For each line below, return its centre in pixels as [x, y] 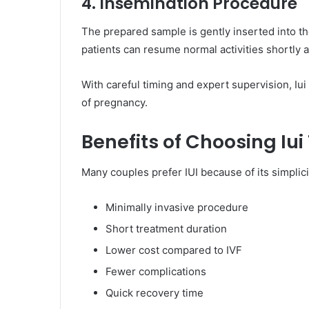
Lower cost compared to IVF [174, 250]
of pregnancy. [114, 102]
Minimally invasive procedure [177, 208]
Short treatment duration [166, 229]
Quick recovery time [154, 293]
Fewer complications [156, 272]
